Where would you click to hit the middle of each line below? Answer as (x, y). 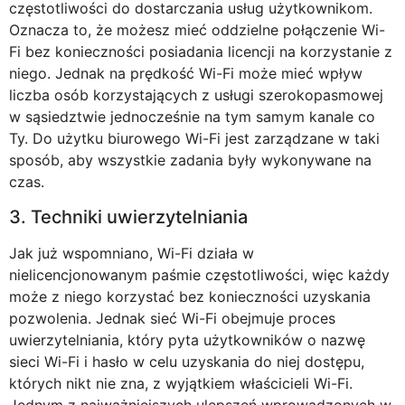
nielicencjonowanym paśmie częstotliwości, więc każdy (199, 274)
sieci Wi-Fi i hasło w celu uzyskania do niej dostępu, (187, 361)
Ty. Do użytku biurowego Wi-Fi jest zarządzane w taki (194, 139)
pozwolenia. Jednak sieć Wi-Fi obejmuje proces (172, 318)
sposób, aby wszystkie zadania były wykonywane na (190, 160)
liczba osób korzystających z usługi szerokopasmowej (196, 95)
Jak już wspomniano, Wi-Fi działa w (132, 253)
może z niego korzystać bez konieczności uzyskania (190, 296)
